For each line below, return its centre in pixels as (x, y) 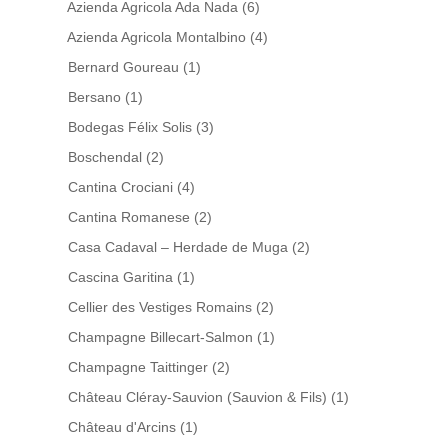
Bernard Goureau (123, 67)
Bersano (94, 97)
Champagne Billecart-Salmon (160, 337)
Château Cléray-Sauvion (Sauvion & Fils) (197, 397)
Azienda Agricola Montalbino (156, 37)
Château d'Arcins (121, 427)
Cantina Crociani (120, 187)
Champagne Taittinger (137, 367)
